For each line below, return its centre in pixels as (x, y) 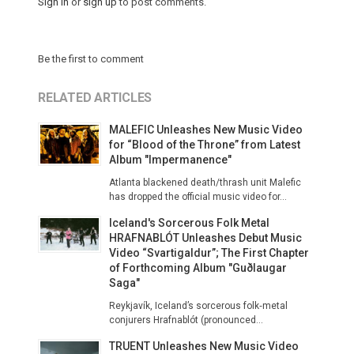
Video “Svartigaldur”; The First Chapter (209, 253)
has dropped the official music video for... (198, 197)
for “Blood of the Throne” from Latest (205, 145)
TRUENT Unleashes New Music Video (204, 346)
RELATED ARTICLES (95, 98)
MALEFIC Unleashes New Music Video (206, 130)
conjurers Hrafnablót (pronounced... (186, 320)
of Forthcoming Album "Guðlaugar (198, 268)
